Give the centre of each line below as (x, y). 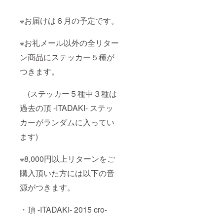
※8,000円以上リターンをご (67, 159)
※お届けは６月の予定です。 (69, 21)
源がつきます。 (47, 187)
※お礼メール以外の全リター (69, 43)
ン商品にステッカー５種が (67, 57)
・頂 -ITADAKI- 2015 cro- (63, 210)
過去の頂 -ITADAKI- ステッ (67, 108)
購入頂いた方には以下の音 (67, 173)
